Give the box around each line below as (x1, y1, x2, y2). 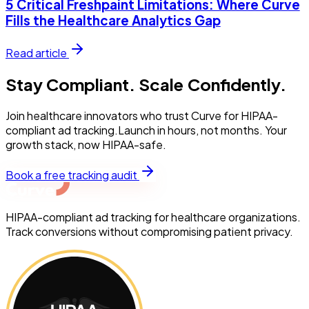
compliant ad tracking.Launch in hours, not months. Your (6, 123, 287, 138)
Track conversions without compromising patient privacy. (6, 224, 293, 239)
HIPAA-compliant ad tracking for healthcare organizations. (6, 210, 301, 225)
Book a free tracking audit (6, 168, 139, 183)
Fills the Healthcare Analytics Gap (6, 12, 221, 28)
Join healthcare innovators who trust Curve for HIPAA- (6, 108, 278, 123)
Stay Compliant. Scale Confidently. (6, 74, 286, 95)
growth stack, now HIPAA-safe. (6, 137, 166, 152)
